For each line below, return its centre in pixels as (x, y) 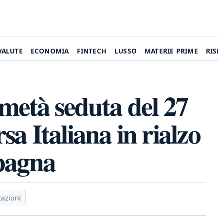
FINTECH (91, 51)
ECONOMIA (50, 51)
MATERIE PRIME (171, 51)
